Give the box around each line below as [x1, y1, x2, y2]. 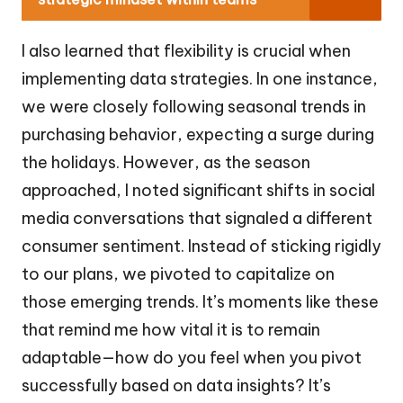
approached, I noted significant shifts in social [22, 179, 375, 201]
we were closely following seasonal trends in [22, 95, 366, 117]
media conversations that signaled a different [22, 207, 372, 228]
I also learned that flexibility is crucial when [22, 40, 351, 61]
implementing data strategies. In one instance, [22, 67, 378, 89]
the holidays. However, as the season [22, 151, 310, 173]
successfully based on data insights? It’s [22, 374, 331, 396]
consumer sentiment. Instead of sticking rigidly [22, 235, 381, 256]
